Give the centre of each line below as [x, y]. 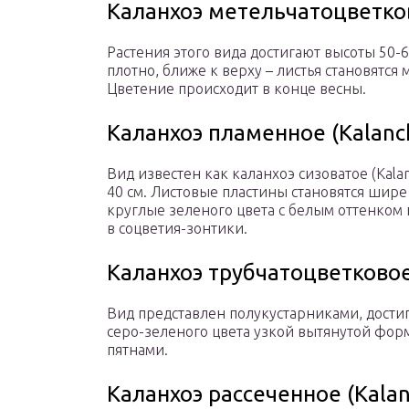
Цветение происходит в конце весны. [236, 89]
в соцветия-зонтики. [177, 229]
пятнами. [137, 350]
